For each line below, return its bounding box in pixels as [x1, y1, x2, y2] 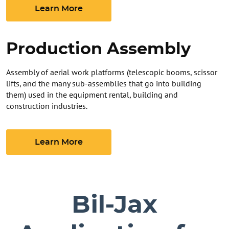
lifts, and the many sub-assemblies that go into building [6, 78, 201, 88]
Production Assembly [6, 41, 191, 57]
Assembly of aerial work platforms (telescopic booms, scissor [6, 67, 217, 77]
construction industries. [6, 101, 87, 111]
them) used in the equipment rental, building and [6, 89, 178, 100]
